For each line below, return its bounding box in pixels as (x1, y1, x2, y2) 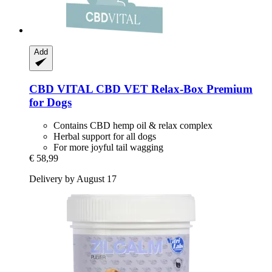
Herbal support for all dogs (53, 131, 156, 142)
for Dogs (29, 95, 72, 109)
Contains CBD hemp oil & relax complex (53, 120, 212, 131)
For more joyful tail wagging (53, 142, 163, 153)
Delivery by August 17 (29, 174, 117, 185)
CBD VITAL (29, 82, 93, 95)
